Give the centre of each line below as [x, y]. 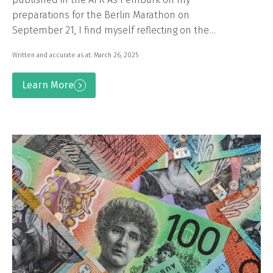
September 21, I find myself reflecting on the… [114, 30]
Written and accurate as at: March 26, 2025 [75, 55]
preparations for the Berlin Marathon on [101, 15]
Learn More [48, 85]
